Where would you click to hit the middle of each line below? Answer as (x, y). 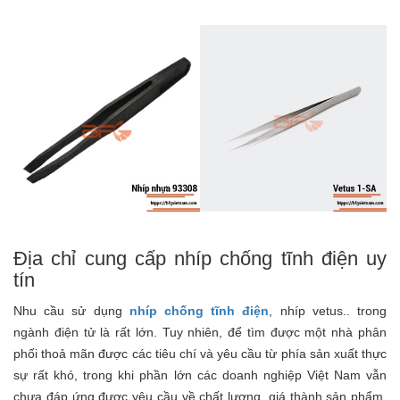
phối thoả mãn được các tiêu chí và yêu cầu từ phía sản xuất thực (200, 354)
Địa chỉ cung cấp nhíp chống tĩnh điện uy (200, 259)
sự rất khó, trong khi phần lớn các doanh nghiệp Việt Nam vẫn (200, 375)
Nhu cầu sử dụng (71, 311)
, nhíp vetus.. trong (328, 311)
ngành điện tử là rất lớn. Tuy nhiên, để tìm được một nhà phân (200, 333)
